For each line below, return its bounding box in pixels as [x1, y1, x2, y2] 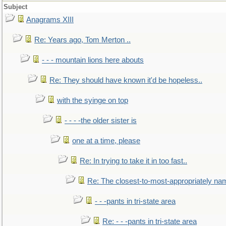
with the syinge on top [57, 96, 128, 104]
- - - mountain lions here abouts [42, 56, 144, 64]
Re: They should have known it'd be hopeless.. [49, 76, 202, 84]
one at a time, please [72, 137, 140, 145]
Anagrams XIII [26, 16, 74, 24]
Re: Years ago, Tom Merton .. [34, 36, 131, 44]
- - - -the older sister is [65, 117, 137, 125]
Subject [4, 3, 27, 11]
